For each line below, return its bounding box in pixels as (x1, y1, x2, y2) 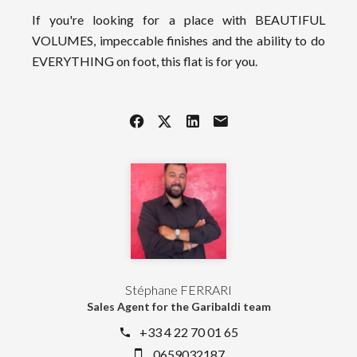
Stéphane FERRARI (125, 282, 232, 297)
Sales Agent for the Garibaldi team (86, 300, 271, 313)
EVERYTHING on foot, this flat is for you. (32, 53, 257, 69)
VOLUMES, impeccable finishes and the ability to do (32, 33, 325, 48)
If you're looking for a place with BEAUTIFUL (32, 12, 325, 27)
